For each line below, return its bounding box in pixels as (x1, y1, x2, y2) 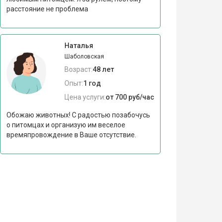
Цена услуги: (64, 93, 106, 101)
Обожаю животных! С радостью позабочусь (6, 111, 150, 119)
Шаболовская (64, 53, 104, 60)
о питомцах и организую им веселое (6, 120, 125, 129)
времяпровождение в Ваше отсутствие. (6, 130, 136, 139)
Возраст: (64, 65, 93, 73)
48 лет (92, 65, 114, 73)
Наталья (64, 41, 93, 50)
